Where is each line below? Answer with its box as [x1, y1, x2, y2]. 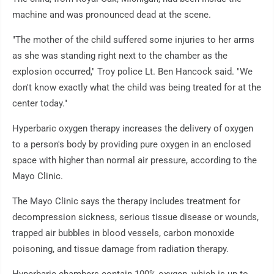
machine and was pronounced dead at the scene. [12, 9, 211, 21]
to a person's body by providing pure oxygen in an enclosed [12, 139, 251, 150]
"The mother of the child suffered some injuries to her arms [12, 34, 254, 46]
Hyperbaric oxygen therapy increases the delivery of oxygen [12, 123, 253, 135]
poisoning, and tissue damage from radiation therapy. [12, 243, 229, 255]
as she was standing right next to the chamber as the [12, 50, 228, 62]
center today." [12, 98, 67, 109]
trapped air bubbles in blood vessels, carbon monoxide [12, 228, 234, 239]
